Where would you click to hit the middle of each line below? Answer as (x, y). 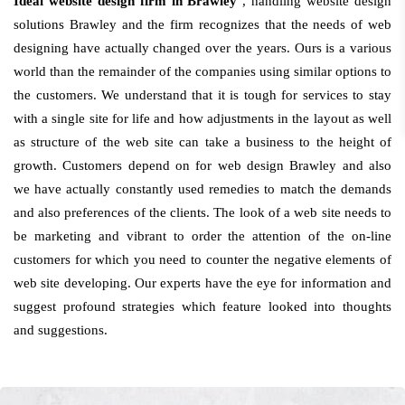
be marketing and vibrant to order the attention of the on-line (202, 236)
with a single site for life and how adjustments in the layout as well (202, 118)
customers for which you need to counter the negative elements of (202, 259)
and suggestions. (61, 330)
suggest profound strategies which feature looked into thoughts (202, 306)
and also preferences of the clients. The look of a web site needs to (202, 212)
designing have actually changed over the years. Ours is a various (202, 48)
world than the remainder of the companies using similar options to (202, 71)
